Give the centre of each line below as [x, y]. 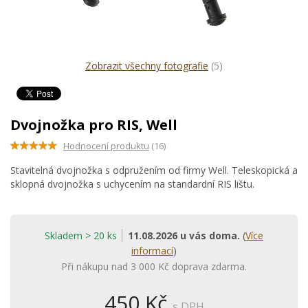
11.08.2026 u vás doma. [184, 235]
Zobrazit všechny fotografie [147, 66]
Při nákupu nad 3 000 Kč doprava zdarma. [154, 266]
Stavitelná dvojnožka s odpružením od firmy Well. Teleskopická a [154, 170]
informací [152, 251]
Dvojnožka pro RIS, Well [94, 125]
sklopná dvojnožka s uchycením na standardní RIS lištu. [132, 184]
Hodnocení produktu [106, 146]
